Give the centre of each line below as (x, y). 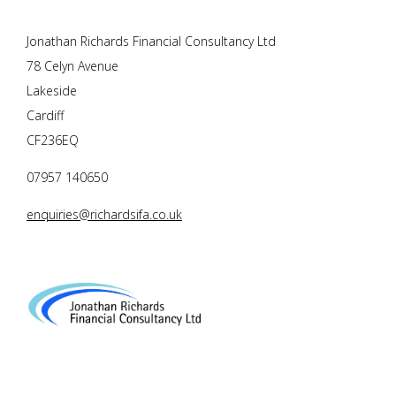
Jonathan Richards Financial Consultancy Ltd (151, 42)
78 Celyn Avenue (72, 66)
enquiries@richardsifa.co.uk (104, 215)
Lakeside (52, 91)
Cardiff (45, 116)
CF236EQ (53, 141)
